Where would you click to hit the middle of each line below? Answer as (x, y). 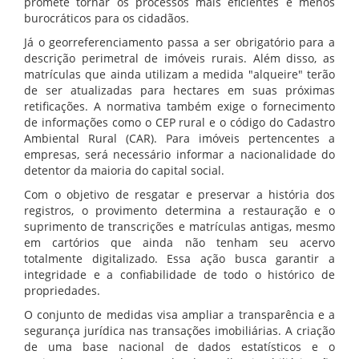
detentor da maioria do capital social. (124, 171)
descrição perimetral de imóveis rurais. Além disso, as (179, 58)
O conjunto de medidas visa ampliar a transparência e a (179, 315)
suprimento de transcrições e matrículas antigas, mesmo (179, 227)
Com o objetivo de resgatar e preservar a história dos (179, 195)
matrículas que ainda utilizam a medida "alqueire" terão (179, 75)
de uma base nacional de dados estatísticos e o (179, 347)
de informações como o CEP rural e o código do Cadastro (179, 123)
